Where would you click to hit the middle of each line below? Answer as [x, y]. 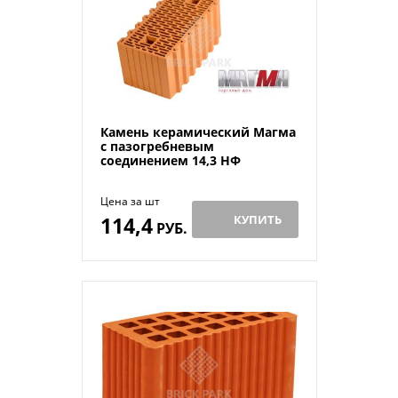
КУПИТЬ [258, 219]
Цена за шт [130, 201]
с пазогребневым [157, 146]
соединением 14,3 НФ [170, 160]
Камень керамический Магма [198, 131]
